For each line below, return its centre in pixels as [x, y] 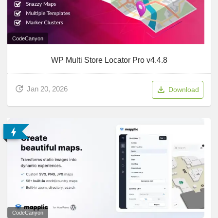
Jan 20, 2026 [47, 89]
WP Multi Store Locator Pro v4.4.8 [109, 60]
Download [184, 90]
